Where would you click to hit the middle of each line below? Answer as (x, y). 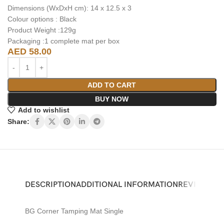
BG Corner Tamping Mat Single (74, 211)
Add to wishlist (43, 110)
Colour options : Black (42, 19)
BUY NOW (112, 99)
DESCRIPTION (50, 185)
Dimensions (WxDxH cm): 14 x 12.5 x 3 (69, 8)
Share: (18, 122)
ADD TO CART (112, 85)
